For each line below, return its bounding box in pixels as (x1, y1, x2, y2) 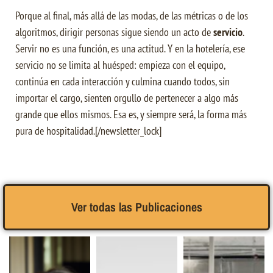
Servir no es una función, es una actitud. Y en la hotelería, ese (15, 41, 245, 56)
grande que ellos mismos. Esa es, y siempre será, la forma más (15, 107, 247, 122)
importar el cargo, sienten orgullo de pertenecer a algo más (15, 91, 238, 105)
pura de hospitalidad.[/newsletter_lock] (15, 124, 161, 138)
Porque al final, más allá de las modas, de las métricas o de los (15, 9, 248, 23)
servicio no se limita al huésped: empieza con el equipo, (15, 58, 225, 73)
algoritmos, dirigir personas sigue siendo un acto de (15, 25, 213, 40)
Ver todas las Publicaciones (71, 199, 202, 216)
